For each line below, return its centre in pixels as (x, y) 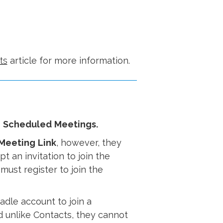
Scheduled (27, 124)
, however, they (89, 143)
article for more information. (68, 60)
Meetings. (76, 124)
